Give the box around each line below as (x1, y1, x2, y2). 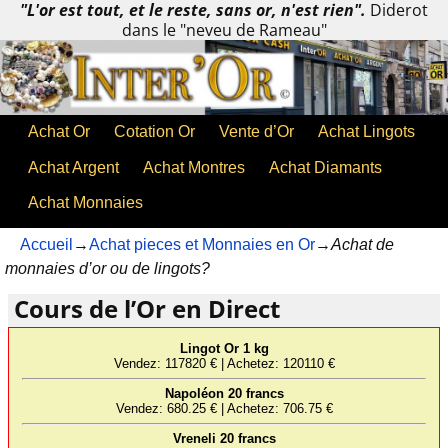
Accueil (20, 236, 73, 254)
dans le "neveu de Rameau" (121, 19, 327, 41)
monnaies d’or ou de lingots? (5, 260, 210, 278)
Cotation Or (114, 123, 195, 141)
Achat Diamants (269, 158, 382, 176)
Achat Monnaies (28, 193, 143, 211)
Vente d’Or (219, 123, 294, 141)
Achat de (331, 236, 394, 254)
